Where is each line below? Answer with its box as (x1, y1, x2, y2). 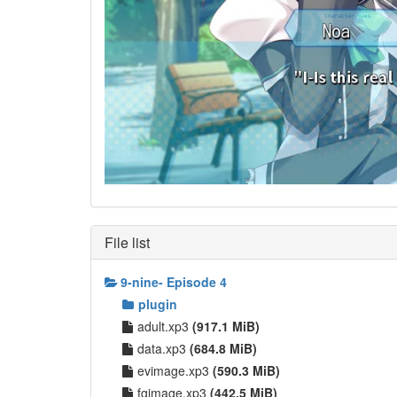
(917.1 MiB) (192, 316, 260, 335)
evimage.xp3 (137, 361, 213, 379)
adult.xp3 (137, 316, 192, 335)
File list (105, 231, 150, 253)
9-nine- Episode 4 (121, 272, 227, 291)
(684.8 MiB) (190, 339, 257, 357)
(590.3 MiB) (213, 361, 280, 379)
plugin (138, 294, 177, 313)
